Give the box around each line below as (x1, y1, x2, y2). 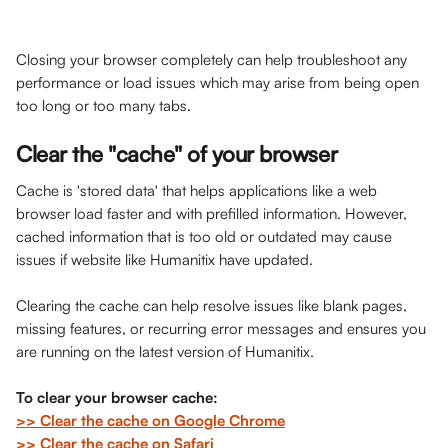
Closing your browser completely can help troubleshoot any (16, 50, 411, 69)
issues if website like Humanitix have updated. (16, 250, 317, 269)
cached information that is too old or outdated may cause (16, 227, 396, 246)
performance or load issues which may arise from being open (16, 73, 423, 92)
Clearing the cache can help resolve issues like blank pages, (16, 296, 411, 315)
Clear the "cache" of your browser (16, 140, 338, 167)
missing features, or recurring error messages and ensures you (16, 319, 430, 338)
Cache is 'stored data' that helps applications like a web (16, 181, 381, 200)
